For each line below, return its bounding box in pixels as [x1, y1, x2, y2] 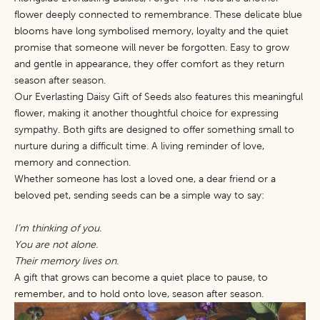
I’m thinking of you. [14, 223, 101, 234]
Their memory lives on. [14, 256, 119, 266]
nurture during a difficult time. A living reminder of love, [14, 141, 264, 151]
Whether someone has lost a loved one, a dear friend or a [14, 174, 276, 184]
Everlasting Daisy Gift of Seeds [35, 91, 171, 102]
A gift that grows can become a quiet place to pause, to [14, 272, 268, 283]
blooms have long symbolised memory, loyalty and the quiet [14, 26, 289, 36]
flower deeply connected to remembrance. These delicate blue [14, 9, 302, 20]
